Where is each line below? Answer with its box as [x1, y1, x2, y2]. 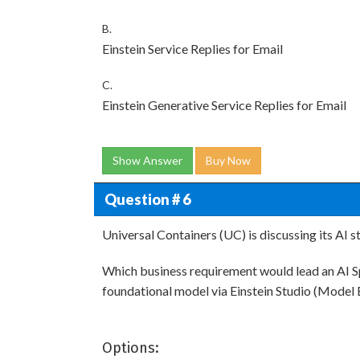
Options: [102, 339, 159, 357]
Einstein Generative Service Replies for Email [102, 97, 346, 112]
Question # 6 [104, 190, 190, 208]
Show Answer [112, 153, 182, 167]
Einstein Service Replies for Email [102, 41, 283, 56]
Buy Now [206, 153, 251, 167]
